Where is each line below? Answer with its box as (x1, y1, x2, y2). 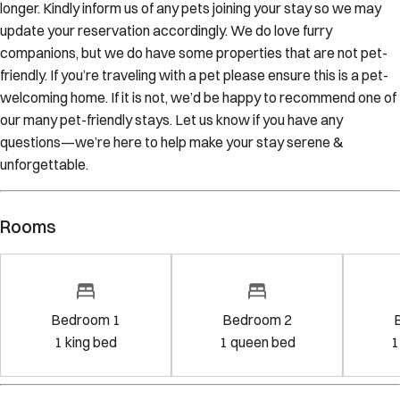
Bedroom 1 (51, 311, 121, 329)
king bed (65, 333, 117, 352)
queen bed (229, 333, 296, 352)
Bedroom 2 (222, 311, 292, 329)
